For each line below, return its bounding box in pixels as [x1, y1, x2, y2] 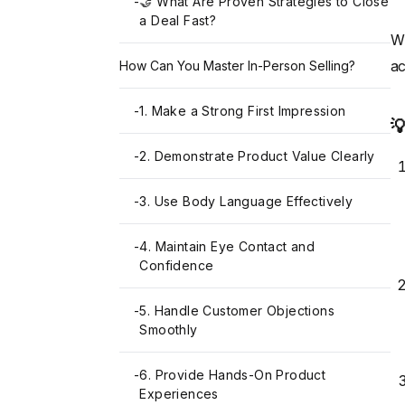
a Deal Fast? [139, 13, 217, 29]
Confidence [139, 258, 214, 274]
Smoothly [139, 322, 198, 338]
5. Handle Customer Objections [139, 303, 335, 319]
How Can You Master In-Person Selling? [119, 58, 355, 74]
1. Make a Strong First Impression [139, 103, 346, 119]
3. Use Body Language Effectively [139, 193, 353, 210]
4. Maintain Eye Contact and [139, 239, 316, 255]
